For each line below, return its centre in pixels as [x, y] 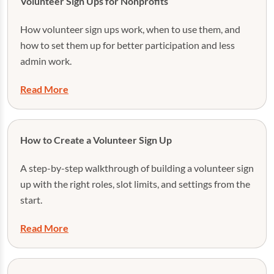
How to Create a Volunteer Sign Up [96, 140]
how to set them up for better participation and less [128, 45]
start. [31, 200]
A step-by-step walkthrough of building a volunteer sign [137, 168]
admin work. [46, 61]
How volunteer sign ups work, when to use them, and [130, 29]
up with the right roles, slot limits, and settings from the [135, 184]
